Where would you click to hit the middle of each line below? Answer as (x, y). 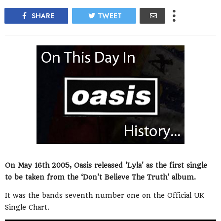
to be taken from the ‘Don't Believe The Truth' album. (100, 177)
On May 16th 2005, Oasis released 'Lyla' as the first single (106, 166)
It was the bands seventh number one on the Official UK (105, 196)
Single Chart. (27, 207)
